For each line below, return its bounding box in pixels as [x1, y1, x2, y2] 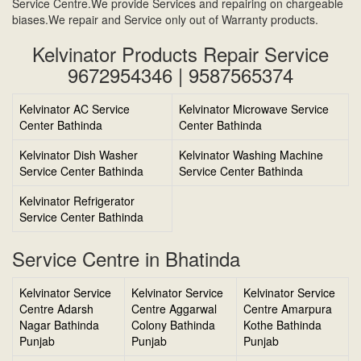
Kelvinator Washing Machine [179, 147, 323, 164]
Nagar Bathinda [19, 317, 99, 334]
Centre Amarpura [243, 301, 332, 317]
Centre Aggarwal [131, 301, 217, 317]
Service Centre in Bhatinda [12, 244, 240, 273]
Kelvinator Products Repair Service [32, 39, 329, 68]
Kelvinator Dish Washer [19, 147, 138, 164]
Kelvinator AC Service [19, 101, 130, 118]
